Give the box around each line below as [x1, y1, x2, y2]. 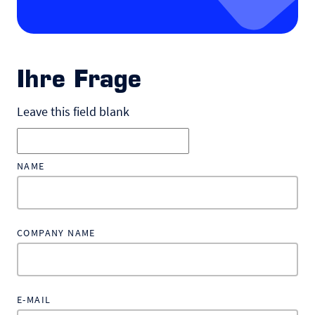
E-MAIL [17, 293, 51, 306]
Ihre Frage [17, 70, 141, 93]
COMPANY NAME [17, 226, 96, 239]
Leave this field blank [17, 103, 129, 120]
